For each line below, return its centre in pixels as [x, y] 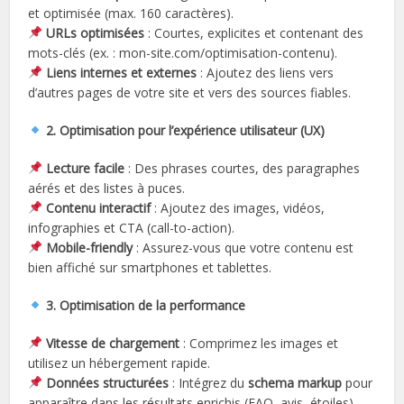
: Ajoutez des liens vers [266, 72]
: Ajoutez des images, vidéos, [238, 207]
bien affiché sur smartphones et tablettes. [150, 267]
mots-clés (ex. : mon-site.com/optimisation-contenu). [183, 52]
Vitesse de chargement [113, 343]
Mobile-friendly [90, 247]
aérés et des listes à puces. [107, 188]
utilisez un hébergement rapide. [119, 363]
